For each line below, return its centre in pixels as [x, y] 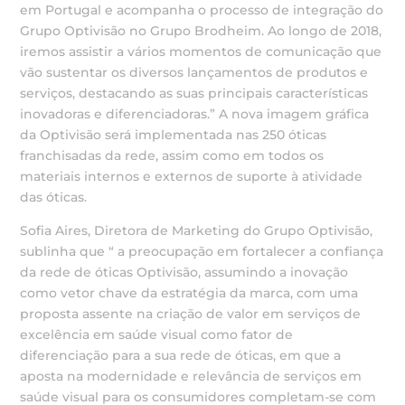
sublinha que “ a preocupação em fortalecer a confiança [202, 251]
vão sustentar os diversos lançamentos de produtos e [194, 72]
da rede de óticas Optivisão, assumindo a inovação [184, 272]
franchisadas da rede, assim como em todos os [172, 155]
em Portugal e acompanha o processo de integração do [202, 10]
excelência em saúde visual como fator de [157, 334]
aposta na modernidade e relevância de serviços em [191, 376]
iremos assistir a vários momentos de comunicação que [201, 52]
